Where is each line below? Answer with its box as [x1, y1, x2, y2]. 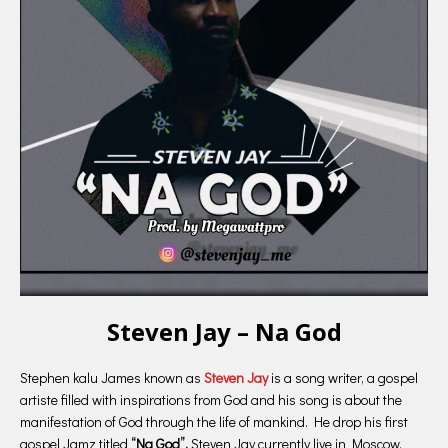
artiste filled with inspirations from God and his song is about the [20, 389, 402, 409]
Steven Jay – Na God [106, 314, 342, 348]
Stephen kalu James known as [20, 367, 204, 387]
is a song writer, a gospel [268, 367, 418, 387]
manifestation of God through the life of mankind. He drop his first [20, 411, 408, 431]
